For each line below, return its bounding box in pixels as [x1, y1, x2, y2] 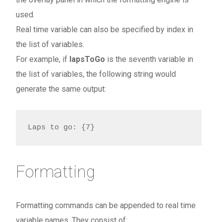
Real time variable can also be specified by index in [16, 25, 194, 35]
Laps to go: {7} [28, 123, 95, 132]
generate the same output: [16, 84, 107, 94]
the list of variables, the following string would [16, 69, 176, 79]
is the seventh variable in [107, 55, 194, 64]
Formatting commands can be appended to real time [16, 201, 196, 211]
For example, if [16, 55, 70, 64]
